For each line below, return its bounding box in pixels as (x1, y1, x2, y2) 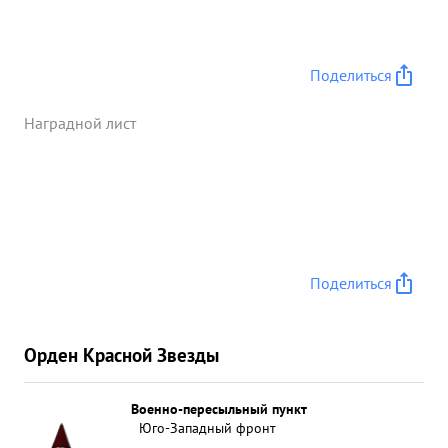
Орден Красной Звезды (24, 342, 219, 367)
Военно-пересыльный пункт (131, 399, 307, 418)
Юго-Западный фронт (139, 418, 276, 437)
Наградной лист (24, 113, 136, 133)
